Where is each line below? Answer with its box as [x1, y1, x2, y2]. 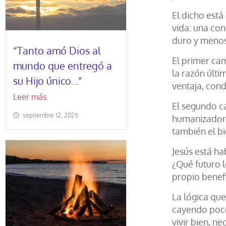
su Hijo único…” [13, 74, 82, 87]
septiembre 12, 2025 [23, 111, 78, 119]
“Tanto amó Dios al [13, 44, 101, 57]
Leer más [13, 92, 46, 102]
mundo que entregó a [13, 59, 112, 72]
